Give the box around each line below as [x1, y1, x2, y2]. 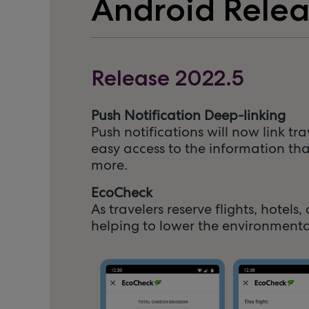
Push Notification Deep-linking [91, 106, 286, 124]
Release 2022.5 [91, 65, 244, 91]
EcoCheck [91, 183, 152, 201]
